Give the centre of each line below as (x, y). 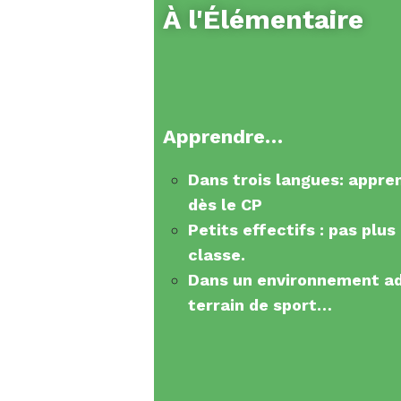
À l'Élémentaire (263, 20)
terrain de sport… (260, 305)
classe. (217, 255)
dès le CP (225, 205)
